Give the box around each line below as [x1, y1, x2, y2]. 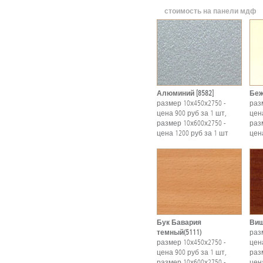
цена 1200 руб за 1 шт [157, 129, 228, 137]
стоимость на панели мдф [164, 6, 257, 15]
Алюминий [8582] [157, 89, 214, 97]
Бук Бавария [157, 218, 201, 227]
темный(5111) [157, 228, 201, 237]
